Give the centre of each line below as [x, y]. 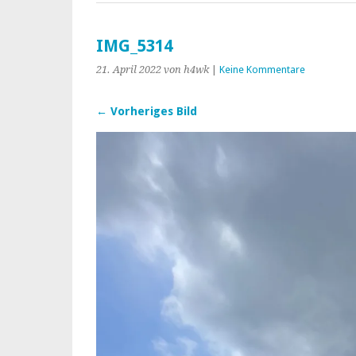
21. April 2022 [129, 70]
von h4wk [186, 70]
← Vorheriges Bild [147, 111]
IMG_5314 [134, 46]
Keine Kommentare [262, 70]
